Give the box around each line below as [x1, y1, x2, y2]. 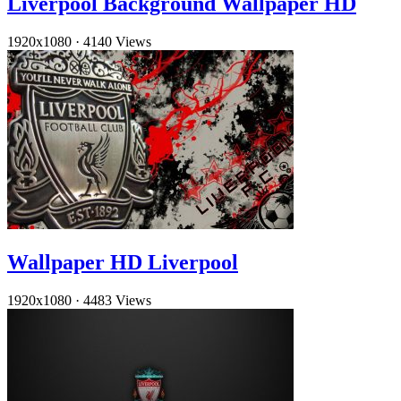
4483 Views [83, 293, 151, 309]
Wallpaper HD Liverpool [7, 251, 238, 275]
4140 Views [83, 34, 151, 50]
